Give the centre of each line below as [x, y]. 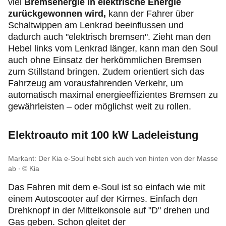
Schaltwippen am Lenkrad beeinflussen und [96, 25]
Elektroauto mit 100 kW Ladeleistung [103, 135]
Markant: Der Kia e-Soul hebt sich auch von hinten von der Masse [113, 159]
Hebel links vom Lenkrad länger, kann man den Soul [113, 49]
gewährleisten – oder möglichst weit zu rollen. [100, 107]
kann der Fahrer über [150, 14]
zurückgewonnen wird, [57, 14]
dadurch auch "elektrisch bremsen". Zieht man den [109, 37]
